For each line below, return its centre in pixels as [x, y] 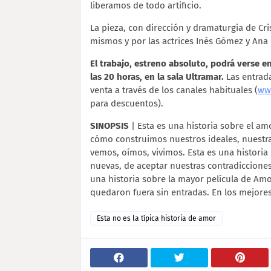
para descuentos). [127, 103]
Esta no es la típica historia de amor [156, 218]
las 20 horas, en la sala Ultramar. [157, 77]
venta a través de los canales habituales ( [174, 90]
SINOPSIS [109, 126]
